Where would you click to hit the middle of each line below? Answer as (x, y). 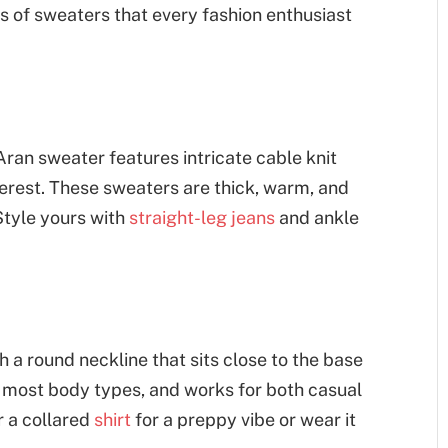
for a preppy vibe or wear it (243, 420)
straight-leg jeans (201, 217)
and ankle (316, 217)
